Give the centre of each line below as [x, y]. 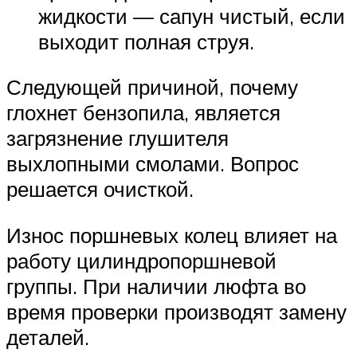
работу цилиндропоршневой [141, 260]
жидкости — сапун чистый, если [192, 16]
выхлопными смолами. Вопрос [153, 164]
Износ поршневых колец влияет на [172, 235]
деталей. [48, 337]
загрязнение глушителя [118, 138]
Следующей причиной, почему [152, 87]
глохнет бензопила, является [143, 113]
